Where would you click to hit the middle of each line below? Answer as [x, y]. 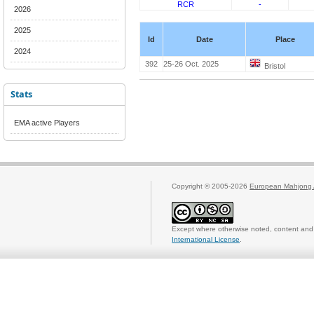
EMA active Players [47, 123]
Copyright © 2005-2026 [211, 186]
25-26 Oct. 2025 [191, 64]
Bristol [275, 66]
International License [206, 239]
